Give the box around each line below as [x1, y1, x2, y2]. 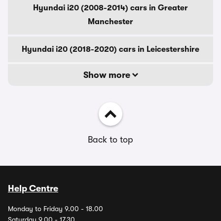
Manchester [88, 17, 133, 26]
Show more [83, 70, 132, 80]
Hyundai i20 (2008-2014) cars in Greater [33, 3, 188, 12]
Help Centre [8, 184, 58, 193]
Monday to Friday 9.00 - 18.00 [8, 205, 103, 213]
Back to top [88, 135, 133, 145]
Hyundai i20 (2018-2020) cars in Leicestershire [22, 45, 199, 54]
